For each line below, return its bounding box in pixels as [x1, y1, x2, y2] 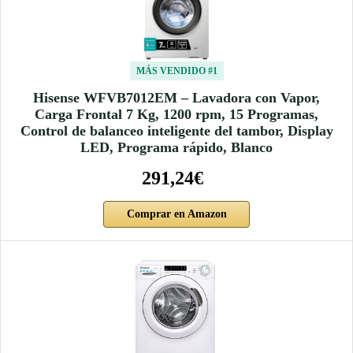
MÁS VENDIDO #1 [136, 65, 217, 76]
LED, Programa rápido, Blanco [80, 139, 273, 155]
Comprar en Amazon [126, 207, 227, 220]
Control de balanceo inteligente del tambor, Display [20, 122, 333, 139]
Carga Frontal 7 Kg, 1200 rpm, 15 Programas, [35, 106, 318, 122]
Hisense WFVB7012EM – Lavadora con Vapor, [33, 89, 320, 106]
